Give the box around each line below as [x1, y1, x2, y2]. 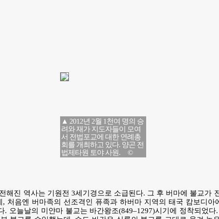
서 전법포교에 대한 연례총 [61, 133, 141, 141]
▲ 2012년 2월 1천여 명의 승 [61, 117, 144, 125]
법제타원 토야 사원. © [61, 149, 132, 156]
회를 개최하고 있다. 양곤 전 [61, 141, 144, 149]
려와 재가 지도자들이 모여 [61, 125, 141, 133]
